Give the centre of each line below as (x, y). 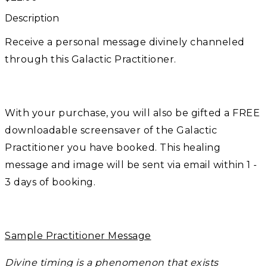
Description (32, 18)
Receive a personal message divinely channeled (125, 42)
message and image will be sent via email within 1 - (131, 165)
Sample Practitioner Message (78, 236)
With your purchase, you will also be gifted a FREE (132, 113)
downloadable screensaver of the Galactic (111, 130)
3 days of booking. (50, 182)
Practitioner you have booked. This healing (113, 148)
